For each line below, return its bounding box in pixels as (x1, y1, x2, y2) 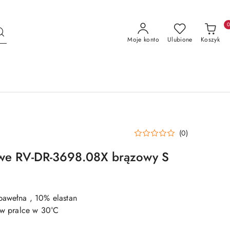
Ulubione (167, 35, 193, 44)
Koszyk (200, 35, 220, 44)
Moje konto (127, 35, 159, 44)
